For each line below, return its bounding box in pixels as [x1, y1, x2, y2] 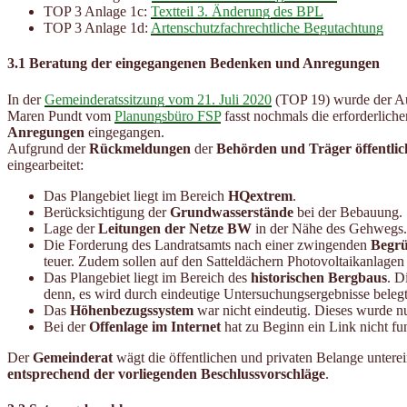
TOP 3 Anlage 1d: [44, 20, 151, 36]
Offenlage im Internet [89, 318, 221, 334]
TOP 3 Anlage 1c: [44, 4, 151, 20]
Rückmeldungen [89, 140, 191, 156]
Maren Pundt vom [7, 107, 114, 124]
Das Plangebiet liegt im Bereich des [44, 269, 251, 285]
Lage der [44, 220, 98, 236]
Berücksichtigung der [44, 203, 170, 220]
